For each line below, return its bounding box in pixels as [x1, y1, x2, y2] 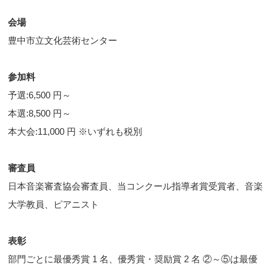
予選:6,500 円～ [8, 90, 72, 101]
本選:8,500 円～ [8, 108, 72, 119]
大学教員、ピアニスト [8, 199, 100, 210]
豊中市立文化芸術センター [8, 35, 118, 46]
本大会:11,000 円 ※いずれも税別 [8, 126, 143, 137]
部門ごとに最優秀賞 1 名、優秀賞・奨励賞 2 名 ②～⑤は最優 [8, 254, 258, 265]
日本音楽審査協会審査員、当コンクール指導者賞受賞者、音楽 [8, 181, 263, 192]
